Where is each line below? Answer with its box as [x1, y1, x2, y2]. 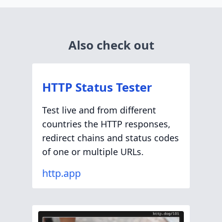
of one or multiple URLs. [42, 146, 144, 158]
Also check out [68, 37, 154, 53]
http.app [42, 166, 81, 180]
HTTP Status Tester [42, 79, 152, 95]
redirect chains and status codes [42, 132, 179, 144]
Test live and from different [42, 104, 156, 116]
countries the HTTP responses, [42, 118, 170, 130]
